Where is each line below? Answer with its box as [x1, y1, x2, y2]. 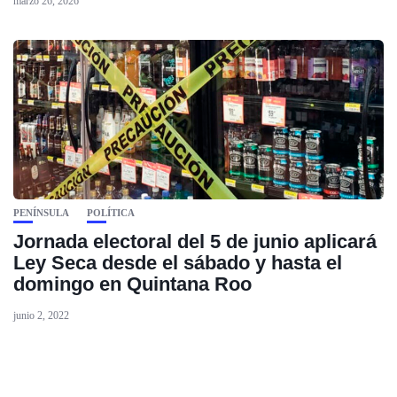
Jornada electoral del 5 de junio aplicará [13, 230, 377, 253]
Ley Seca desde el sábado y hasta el [13, 252, 342, 274]
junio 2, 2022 [13, 309, 69, 322]
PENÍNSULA [13, 207, 69, 218]
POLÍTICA [87, 207, 135, 218]
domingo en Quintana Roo [13, 273, 252, 295]
